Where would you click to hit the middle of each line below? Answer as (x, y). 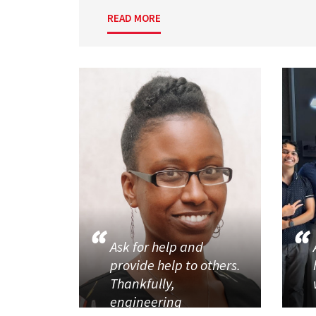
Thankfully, (143, 284)
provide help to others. (176, 265)
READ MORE (134, 18)
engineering (148, 302)
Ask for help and (157, 247)
